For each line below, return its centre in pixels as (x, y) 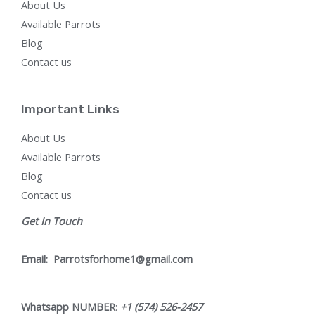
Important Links (70, 109)
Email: (36, 259)
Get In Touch (52, 221)
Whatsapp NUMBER (68, 306)
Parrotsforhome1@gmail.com (122, 259)
